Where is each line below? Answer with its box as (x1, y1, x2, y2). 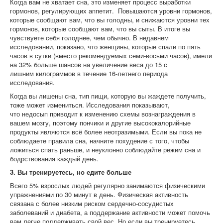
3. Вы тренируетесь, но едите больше (10, 167, 131, 177)
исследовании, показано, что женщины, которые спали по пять (10, 42, 201, 51)
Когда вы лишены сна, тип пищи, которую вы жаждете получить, (10, 91, 206, 101)
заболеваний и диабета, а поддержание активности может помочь (10, 208, 210, 217)
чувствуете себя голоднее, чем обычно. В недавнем (10, 33, 169, 42)
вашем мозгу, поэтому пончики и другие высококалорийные (10, 118, 191, 127)
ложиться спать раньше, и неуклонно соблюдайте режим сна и (10, 145, 201, 154)
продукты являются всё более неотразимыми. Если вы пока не (10, 127, 202, 136)
